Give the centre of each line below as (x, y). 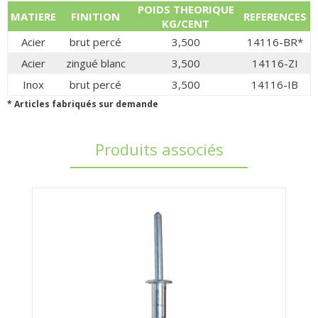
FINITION (95, 16)
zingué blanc (95, 63)
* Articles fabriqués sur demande (83, 104)
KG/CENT (186, 23)
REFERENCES (275, 16)
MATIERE (33, 16)
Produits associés (159, 149)
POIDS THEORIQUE (186, 9)
